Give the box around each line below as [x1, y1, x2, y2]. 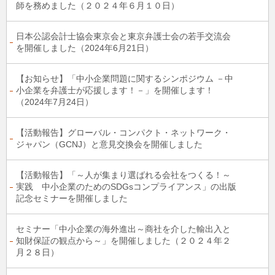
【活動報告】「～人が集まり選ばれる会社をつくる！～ [16, 170, 231, 180]
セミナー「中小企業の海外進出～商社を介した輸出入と [16, 224, 231, 234]
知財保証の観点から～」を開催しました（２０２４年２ [16, 236, 231, 246]
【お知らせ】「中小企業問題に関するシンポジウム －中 [16, 74, 233, 83]
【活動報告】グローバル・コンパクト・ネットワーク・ [16, 128, 231, 137]
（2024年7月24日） [16, 97, 93, 107]
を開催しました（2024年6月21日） [16, 43, 153, 53]
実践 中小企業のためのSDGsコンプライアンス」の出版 [16, 182, 236, 192]
